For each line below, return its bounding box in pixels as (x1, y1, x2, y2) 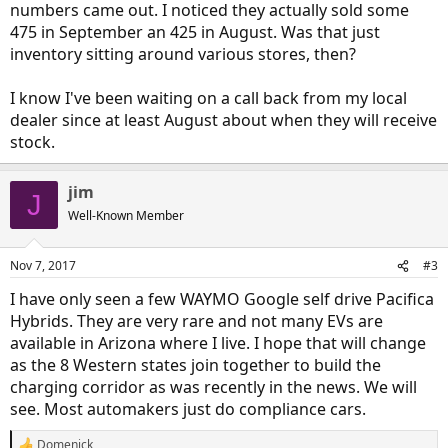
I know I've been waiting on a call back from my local (10, 87, 407, 109)
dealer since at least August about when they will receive (10, 109, 437, 131)
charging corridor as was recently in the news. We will (10, 376, 417, 398)
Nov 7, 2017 (10, 257, 76, 274)
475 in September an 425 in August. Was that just (10, 21, 380, 43)
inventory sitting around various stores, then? (10, 43, 356, 65)
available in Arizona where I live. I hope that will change (10, 332, 426, 354)
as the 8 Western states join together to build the (10, 354, 381, 376)
